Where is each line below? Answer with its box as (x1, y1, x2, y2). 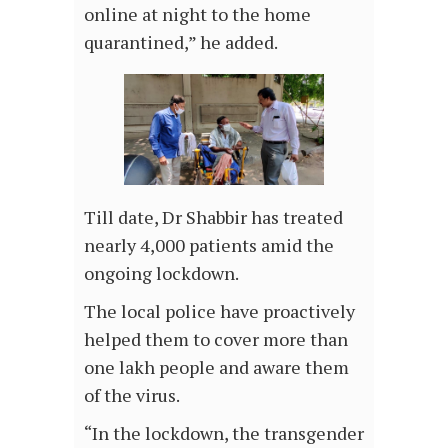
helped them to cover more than (84, 327, 348, 352)
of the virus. (84, 383, 180, 408)
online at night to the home (84, 2, 311, 27)
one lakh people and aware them (84, 355, 349, 380)
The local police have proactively (84, 299, 355, 324)
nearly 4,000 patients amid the (84, 233, 334, 258)
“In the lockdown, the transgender (84, 421, 364, 446)
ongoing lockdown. (84, 261, 239, 286)
